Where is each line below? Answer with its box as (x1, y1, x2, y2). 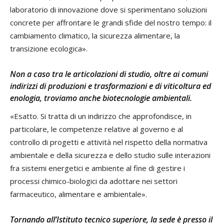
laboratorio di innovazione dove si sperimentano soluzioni (10, 4, 207, 14)
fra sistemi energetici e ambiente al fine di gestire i (10, 162, 185, 173)
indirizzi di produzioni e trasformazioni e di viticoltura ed (10, 80, 211, 91)
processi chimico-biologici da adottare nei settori (10, 175, 177, 186)
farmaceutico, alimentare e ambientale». (10, 188, 147, 199)
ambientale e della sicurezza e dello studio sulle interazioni (10, 149, 210, 160)
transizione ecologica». (10, 43, 87, 53)
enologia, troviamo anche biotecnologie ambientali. (10, 92, 192, 103)
